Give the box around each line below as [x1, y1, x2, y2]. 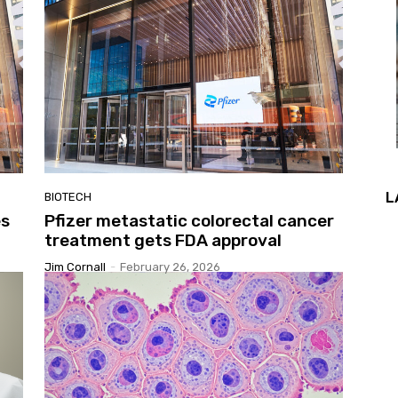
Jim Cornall [44, 259, 106, 274]
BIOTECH [44, 189, 92, 203]
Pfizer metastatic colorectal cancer [44, 210, 334, 231]
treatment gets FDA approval [44, 229, 282, 251]
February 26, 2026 [120, 259, 220, 274]
